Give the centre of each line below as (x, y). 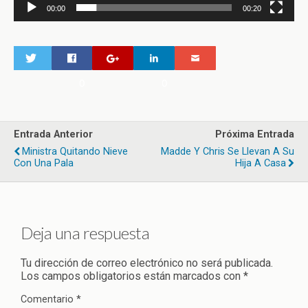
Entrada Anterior (53, 134)
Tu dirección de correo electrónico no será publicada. (147, 263)
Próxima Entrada (255, 134)
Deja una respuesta (85, 233)
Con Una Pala (44, 163)
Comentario (48, 300)
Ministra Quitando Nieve (75, 151)
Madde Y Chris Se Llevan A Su (228, 151)
